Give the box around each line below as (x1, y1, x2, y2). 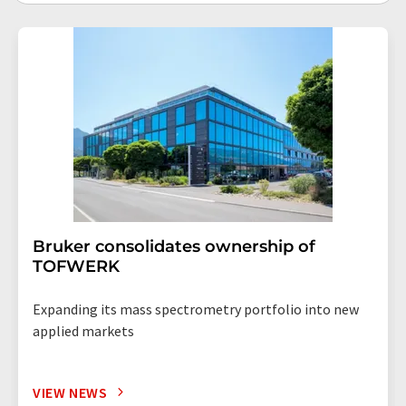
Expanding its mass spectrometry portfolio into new (33, 299, 359, 318)
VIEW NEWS (33, 382, 108, 401)
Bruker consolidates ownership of (33, 236, 315, 256)
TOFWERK (33, 256, 120, 276)
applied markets (33, 321, 134, 340)
